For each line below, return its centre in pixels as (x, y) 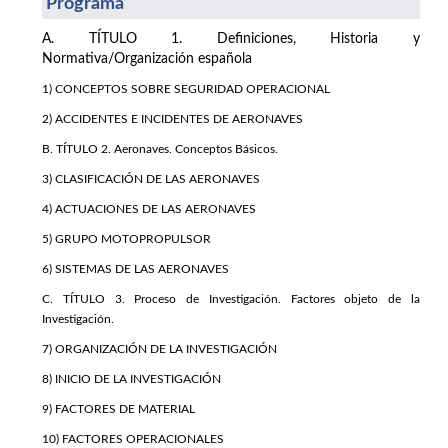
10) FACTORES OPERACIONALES (133, 438)
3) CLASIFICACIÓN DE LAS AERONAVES (151, 178)
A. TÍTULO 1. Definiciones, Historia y (231, 38)
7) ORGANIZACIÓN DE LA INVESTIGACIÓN (159, 348)
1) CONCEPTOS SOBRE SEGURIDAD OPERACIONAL (186, 88)
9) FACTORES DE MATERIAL (118, 408)
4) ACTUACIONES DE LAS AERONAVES (149, 208)
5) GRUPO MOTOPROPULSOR (126, 238)
